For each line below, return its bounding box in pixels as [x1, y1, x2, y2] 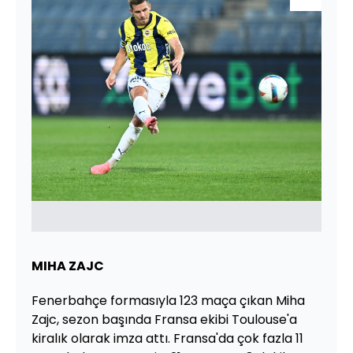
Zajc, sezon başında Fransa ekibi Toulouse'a [32, 310, 297, 329]
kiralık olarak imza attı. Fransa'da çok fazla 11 [32, 329, 303, 347]
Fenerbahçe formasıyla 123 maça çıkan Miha [32, 291, 305, 310]
